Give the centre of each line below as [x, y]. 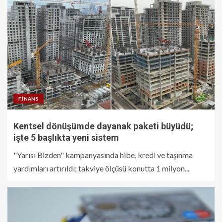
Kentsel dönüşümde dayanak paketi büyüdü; [103, 126]
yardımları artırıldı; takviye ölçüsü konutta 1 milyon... [101, 168]
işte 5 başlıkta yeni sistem [66, 138]
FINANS [29, 99]
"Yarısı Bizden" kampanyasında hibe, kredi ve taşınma [103, 155]
